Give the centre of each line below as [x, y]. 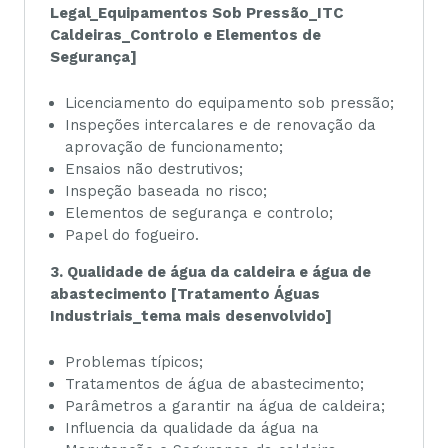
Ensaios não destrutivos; [154, 169]
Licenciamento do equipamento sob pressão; [229, 103]
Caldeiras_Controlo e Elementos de [185, 34]
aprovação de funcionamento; [174, 147]
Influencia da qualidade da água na [192, 428]
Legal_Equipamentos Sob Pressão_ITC [196, 12]
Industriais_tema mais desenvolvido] [191, 315]
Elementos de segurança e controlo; [199, 213]
